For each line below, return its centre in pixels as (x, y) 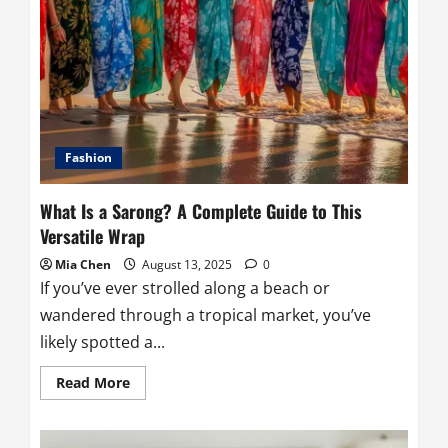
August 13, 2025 (187, 265)
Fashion (88, 158)
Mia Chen (83, 265)
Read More (93, 383)
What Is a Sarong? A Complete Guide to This (201, 211)
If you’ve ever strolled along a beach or (185, 288)
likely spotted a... (102, 342)
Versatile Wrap (92, 236)
